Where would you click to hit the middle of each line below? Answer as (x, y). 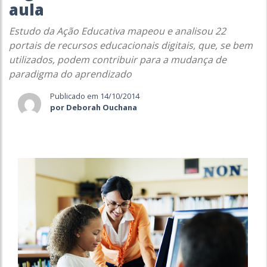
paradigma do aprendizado (70, 74)
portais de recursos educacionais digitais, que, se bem (131, 45)
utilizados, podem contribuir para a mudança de (118, 60)
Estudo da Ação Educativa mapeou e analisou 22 (117, 31)
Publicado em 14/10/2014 (95, 96)
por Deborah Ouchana (94, 107)
